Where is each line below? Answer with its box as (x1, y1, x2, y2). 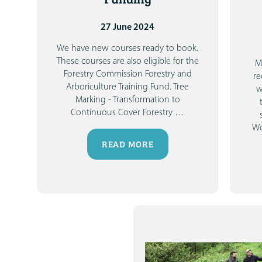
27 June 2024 (101, 22, 155, 32)
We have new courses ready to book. (57, 43, 199, 53)
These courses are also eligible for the (56, 56, 199, 66)
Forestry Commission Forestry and (63, 69, 192, 79)
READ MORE (101, 139, 154, 149)
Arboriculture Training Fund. (66, 82, 172, 92)
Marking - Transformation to (75, 95, 180, 105)
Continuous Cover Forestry (71, 108, 173, 118)
